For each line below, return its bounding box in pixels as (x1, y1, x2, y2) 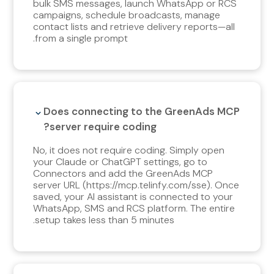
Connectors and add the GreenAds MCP (33, 166, 213, 180)
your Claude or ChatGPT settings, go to (33, 155, 208, 168)
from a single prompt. (35, 31, 128, 45)
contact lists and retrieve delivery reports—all (33, 20, 235, 33)
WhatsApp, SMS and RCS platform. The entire (33, 201, 235, 215)
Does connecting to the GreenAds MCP (43, 104, 240, 118)
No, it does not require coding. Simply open (33, 143, 225, 157)
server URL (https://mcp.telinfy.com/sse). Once (33, 178, 240, 191)
